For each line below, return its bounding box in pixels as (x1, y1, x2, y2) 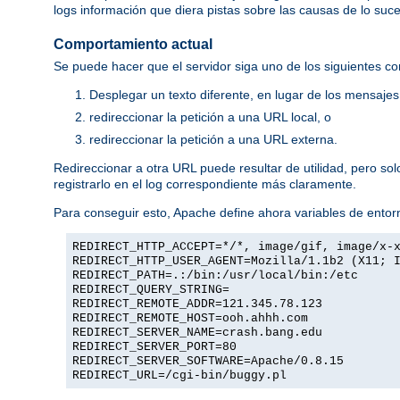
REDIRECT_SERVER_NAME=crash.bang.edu (72, 326, 322, 340)
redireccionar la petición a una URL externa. (89, 132, 337, 147)
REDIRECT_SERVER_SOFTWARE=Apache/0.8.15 (72, 354, 344, 369)
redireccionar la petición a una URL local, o (89, 110, 331, 125)
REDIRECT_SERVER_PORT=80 (72, 340, 237, 354)
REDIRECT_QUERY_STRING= (72, 283, 229, 297)
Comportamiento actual (54, 36, 212, 52)
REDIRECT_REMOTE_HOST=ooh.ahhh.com (72, 312, 308, 326)
